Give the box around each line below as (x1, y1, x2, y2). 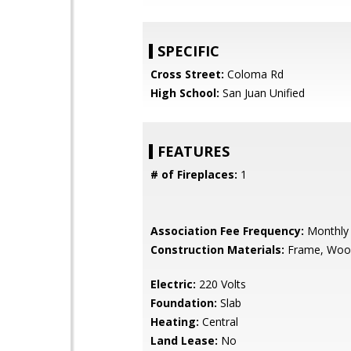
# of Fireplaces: (150, 167, 237, 182)
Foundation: (150, 295, 217, 310)
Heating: (150, 314, 199, 329)
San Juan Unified (219, 85, 305, 100)
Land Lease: (150, 333, 218, 348)
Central (199, 314, 238, 329)
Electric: (150, 277, 196, 291)
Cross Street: (150, 67, 224, 81)
